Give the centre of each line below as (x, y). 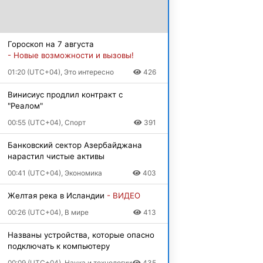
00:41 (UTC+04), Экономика (55, 173)
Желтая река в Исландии (57, 195)
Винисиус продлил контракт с (65, 94)
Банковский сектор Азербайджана (75, 145)
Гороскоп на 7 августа (50, 44)
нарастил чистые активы (56, 156)
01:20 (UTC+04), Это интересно (60, 72)
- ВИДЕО (123, 195)
